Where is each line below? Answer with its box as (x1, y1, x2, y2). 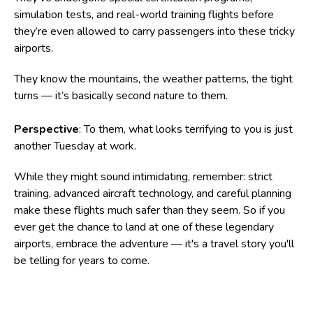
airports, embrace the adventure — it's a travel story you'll (14, 235, 294, 252)
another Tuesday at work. (14, 138, 136, 154)
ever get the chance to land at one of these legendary (14, 219, 274, 235)
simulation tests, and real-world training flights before (14, 6, 274, 22)
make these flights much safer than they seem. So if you (14, 202, 285, 218)
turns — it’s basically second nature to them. (14, 87, 228, 103)
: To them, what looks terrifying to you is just (79, 121, 293, 137)
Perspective (14, 121, 79, 137)
